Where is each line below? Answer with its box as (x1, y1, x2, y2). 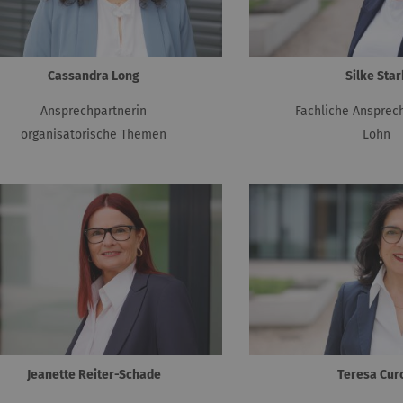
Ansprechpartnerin (40, 103, 148, 120)
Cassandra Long (48, 68, 140, 85)
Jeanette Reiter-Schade (26, 367, 161, 383)
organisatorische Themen (21, 127, 167, 143)
